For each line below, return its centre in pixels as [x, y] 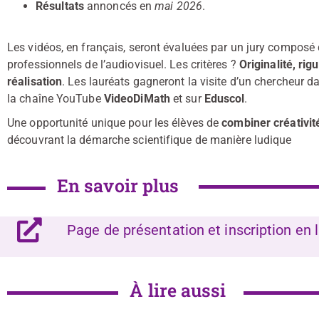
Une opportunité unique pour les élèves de [115, 123]
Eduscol [224, 99]
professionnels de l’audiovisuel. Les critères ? [123, 64]
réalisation [35, 82]
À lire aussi [178, 290]
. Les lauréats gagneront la [131, 82]
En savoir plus [118, 185]
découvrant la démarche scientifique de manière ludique [150, 140]
